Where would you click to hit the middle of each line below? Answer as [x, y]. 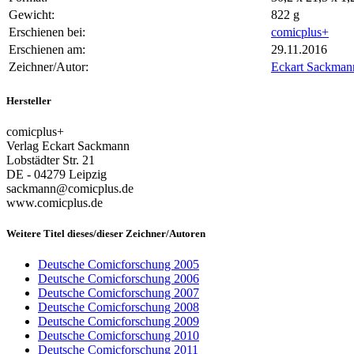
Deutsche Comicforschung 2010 [119, 336]
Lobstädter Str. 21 [51, 160]
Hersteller [29, 100]
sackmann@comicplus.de [70, 188]
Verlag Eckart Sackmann [68, 145]
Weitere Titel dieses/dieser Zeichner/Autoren [106, 233]
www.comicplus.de [55, 202]
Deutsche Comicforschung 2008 [119, 307]
